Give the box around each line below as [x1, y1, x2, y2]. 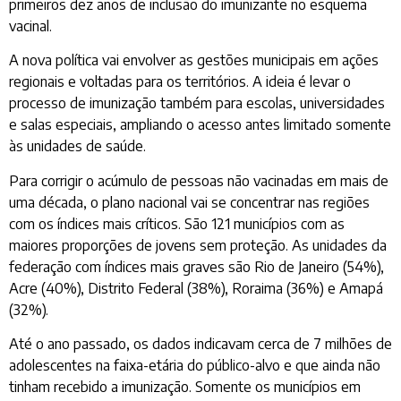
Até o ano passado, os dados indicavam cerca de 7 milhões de [9, 335, 392, 353]
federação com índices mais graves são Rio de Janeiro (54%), [9, 257, 384, 276]
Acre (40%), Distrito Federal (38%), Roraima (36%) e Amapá [9, 278, 383, 297]
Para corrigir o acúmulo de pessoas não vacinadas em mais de [9, 171, 388, 190]
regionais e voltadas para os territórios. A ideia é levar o [9, 73, 351, 91]
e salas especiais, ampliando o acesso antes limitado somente [9, 115, 391, 134]
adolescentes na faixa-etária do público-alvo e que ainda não [9, 356, 380, 374]
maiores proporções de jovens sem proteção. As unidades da [9, 235, 387, 254]
